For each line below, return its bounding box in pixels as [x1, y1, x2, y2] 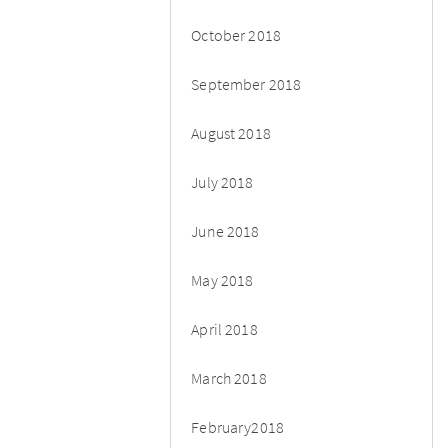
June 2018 [191, 220, 260, 241]
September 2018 [191, 73, 302, 94]
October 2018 [191, 24, 282, 45]
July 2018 [191, 171, 254, 192]
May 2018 [191, 269, 254, 290]
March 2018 [191, 367, 267, 388]
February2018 [191, 416, 285, 437]
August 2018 [191, 122, 271, 143]
